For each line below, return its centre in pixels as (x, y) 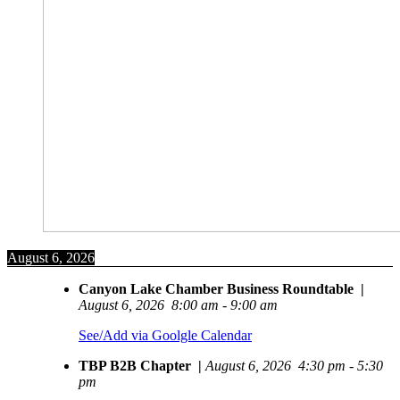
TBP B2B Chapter (135, 366)
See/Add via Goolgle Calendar (165, 336)
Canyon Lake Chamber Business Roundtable (216, 289)
